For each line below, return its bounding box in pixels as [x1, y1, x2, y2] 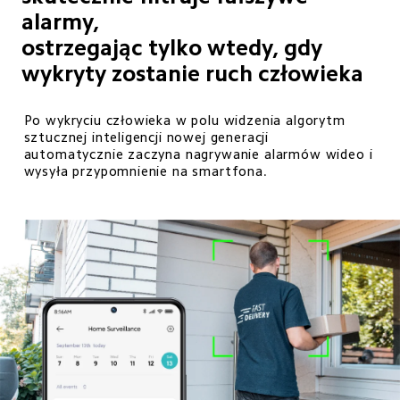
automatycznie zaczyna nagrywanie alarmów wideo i [23, 147, 378, 162]
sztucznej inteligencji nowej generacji [23, 130, 270, 145]
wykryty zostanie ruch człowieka [21, 61, 364, 85]
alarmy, [21, 9, 100, 33]
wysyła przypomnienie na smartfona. [23, 164, 268, 179]
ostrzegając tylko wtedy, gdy [21, 35, 329, 59]
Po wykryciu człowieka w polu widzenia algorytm [23, 113, 350, 128]
